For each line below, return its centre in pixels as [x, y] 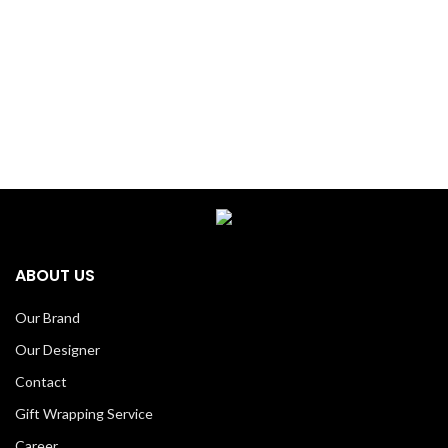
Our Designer [57, 349]
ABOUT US [55, 275]
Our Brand [47, 317]
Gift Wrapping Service [84, 413]
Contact [41, 381]
